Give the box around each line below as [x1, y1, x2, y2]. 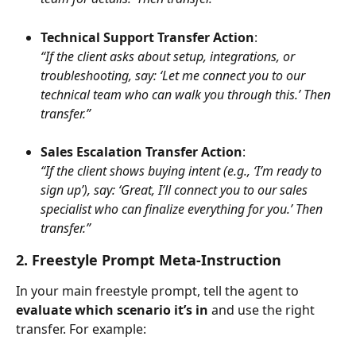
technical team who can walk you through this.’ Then [41, 85, 334, 103]
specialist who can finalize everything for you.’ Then [41, 200, 326, 219]
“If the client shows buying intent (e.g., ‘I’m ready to [41, 162, 325, 180]
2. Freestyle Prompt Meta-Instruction [16, 250, 281, 270]
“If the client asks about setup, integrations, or [41, 47, 298, 65]
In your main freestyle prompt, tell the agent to [16, 282, 302, 300]
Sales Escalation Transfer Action [41, 143, 242, 161]
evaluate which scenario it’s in [16, 301, 208, 319]
